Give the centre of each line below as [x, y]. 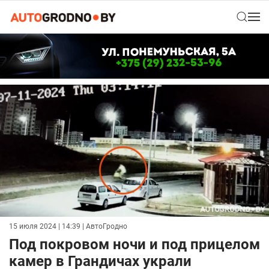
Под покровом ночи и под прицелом [134, 245]
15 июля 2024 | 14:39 [45, 227]
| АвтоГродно [104, 227]
